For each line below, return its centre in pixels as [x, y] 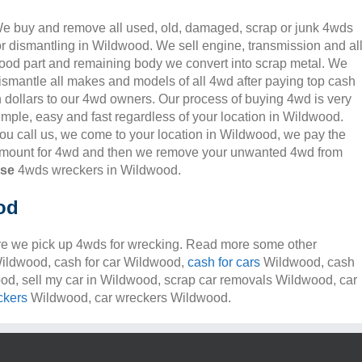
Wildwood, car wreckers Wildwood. [129, 298]
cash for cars [224, 262]
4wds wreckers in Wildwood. [98, 170]
